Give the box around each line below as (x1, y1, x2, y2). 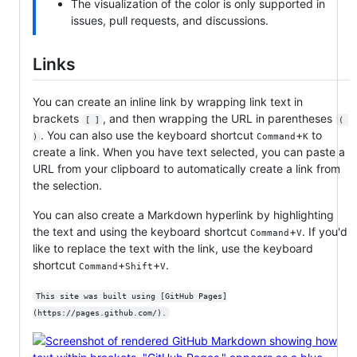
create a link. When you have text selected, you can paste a (33, 145, 345, 159)
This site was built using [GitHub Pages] (35, 292, 227, 301)
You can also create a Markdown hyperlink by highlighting (33, 208, 334, 222)
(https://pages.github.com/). (33, 308, 167, 318)
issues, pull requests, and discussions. (70, 13, 269, 27)
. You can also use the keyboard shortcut (40, 128, 257, 143)
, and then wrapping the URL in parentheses (102, 112, 335, 126)
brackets (33, 112, 82, 126)
